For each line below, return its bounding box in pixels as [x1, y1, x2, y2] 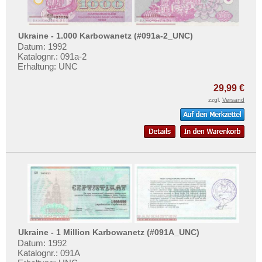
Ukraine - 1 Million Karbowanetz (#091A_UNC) [18, 227, 200, 237]
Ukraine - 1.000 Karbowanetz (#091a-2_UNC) [18, 31, 194, 41]
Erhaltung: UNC [18, 61, 78, 71]
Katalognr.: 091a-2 [18, 51, 87, 61]
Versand [222, 96, 244, 103]
